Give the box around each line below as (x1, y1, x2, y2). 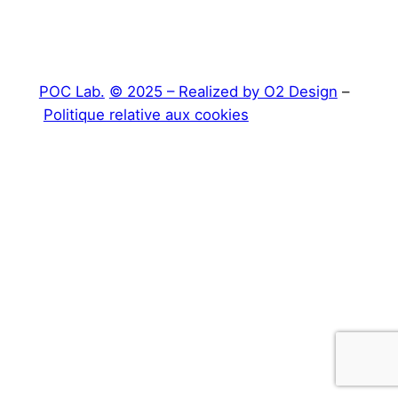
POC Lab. (38, 83, 105, 101)
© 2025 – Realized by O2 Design (108, 83, 338, 101)
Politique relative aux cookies (43, 106, 249, 124)
